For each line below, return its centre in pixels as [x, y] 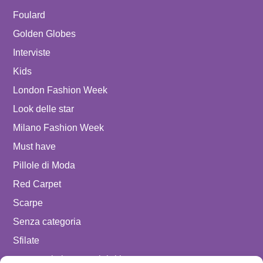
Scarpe [28, 203]
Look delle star [43, 109]
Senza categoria [47, 222]
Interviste [31, 53]
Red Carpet [37, 184]
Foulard [29, 15]
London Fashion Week [60, 90]
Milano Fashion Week [58, 128]
